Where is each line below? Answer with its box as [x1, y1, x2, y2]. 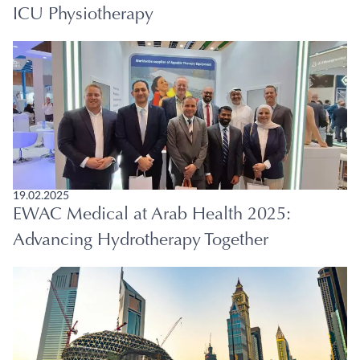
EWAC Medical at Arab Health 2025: [13, 206, 291, 224]
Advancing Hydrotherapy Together [13, 231, 268, 250]
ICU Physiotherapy [13, 6, 153, 24]
